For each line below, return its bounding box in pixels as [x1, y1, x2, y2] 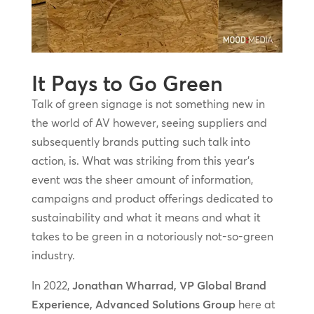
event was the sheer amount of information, [31, 172, 253, 186]
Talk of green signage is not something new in [31, 96, 265, 111]
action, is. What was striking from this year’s [31, 153, 254, 168]
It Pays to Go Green [31, 70, 223, 97]
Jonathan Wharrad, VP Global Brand [71, 278, 266, 292]
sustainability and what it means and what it [31, 210, 261, 224]
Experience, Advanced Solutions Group [31, 296, 235, 311]
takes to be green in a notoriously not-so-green [31, 228, 273, 243]
